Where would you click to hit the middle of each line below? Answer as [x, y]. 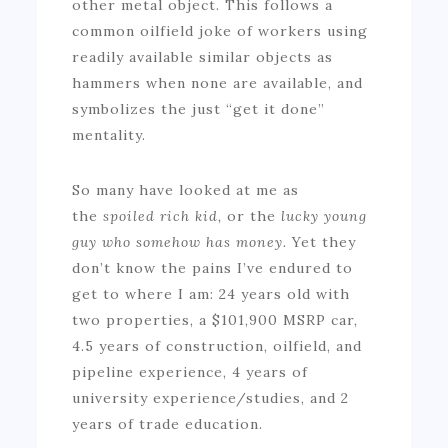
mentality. [109, 134]
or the [254, 215]
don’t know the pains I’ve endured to [213, 267]
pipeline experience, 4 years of [190, 371]
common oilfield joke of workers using [220, 30]
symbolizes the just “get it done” [199, 108]
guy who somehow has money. [182, 241]
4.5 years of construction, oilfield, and [217, 345]
